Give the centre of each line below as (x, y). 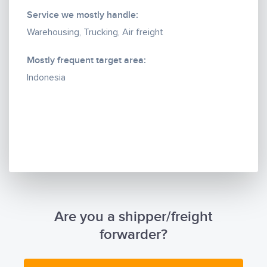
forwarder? (133, 234)
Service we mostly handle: (83, 15)
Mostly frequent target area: (86, 60)
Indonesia (46, 77)
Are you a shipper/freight (133, 216)
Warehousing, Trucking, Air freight (95, 32)
